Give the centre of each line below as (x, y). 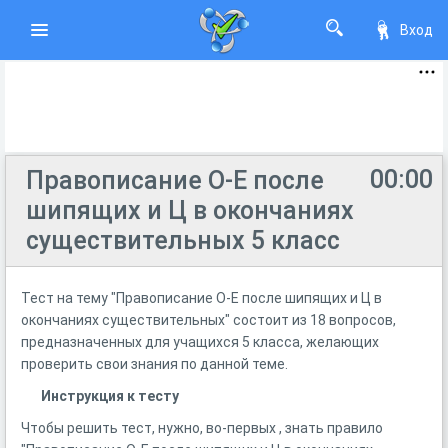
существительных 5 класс (183, 240)
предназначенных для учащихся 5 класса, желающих (200, 342)
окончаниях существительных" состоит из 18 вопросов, (208, 320)
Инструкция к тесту (110, 396)
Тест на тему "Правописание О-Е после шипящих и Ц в (201, 298)
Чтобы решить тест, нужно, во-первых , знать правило (202, 428)
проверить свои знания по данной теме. (154, 364)
